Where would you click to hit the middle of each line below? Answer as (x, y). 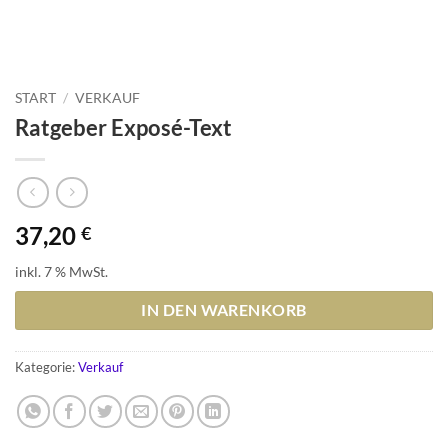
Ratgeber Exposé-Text (123, 127)
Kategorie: (46, 367)
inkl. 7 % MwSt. (61, 272)
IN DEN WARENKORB (224, 310)
